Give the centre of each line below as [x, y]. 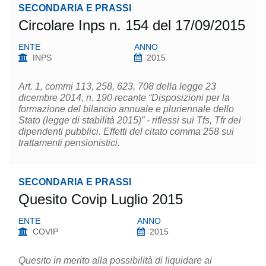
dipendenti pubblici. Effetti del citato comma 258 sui [126, 132]
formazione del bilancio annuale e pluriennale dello [126, 109]
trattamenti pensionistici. [69, 143]
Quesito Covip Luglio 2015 [101, 199]
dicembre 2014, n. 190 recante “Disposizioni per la [124, 98]
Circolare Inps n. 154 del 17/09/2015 [132, 25]
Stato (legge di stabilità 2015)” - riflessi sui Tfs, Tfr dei [116, 120]
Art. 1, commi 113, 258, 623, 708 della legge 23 [117, 86]
